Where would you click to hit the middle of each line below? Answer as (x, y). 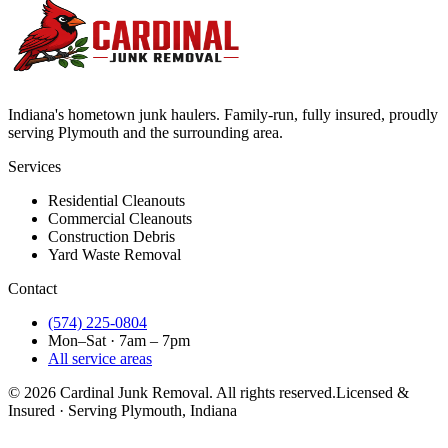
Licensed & (372, 393)
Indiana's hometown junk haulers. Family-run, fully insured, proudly (223, 115)
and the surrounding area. (201, 133)
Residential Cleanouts (116, 201)
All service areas (100, 359)
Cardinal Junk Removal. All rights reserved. (196, 393)
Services (34, 167)
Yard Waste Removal (114, 255)
